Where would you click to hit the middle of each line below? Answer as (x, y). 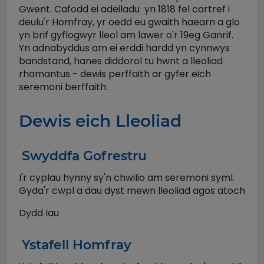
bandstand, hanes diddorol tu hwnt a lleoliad (121, 61)
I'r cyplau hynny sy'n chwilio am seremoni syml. (127, 177)
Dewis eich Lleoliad (100, 121)
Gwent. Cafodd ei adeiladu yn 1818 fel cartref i (124, 9)
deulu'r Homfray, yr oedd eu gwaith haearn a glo (129, 22)
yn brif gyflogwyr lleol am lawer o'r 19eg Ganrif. (126, 35)
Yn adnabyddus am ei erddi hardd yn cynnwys (124, 48)
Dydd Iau (39, 213)
